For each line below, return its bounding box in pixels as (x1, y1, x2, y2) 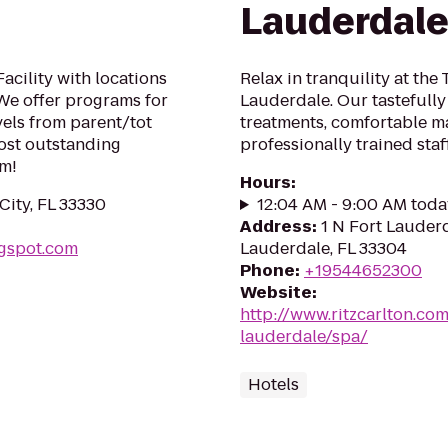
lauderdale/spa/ (240, 325, 368, 348)
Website (240, 281, 312, 304)
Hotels (248, 373, 299, 396)
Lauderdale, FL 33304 (240, 237, 407, 260)
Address (240, 215, 312, 238)
